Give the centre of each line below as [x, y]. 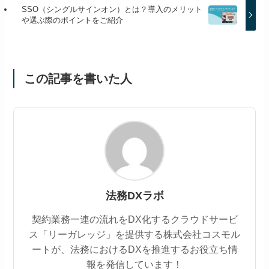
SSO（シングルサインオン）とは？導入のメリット [112, 9]
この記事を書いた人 [78, 79]
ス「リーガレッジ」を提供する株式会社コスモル [134, 234]
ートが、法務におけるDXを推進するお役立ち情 [134, 249]
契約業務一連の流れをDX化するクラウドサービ [134, 219]
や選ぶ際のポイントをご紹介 [72, 20]
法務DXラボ [134, 196]
